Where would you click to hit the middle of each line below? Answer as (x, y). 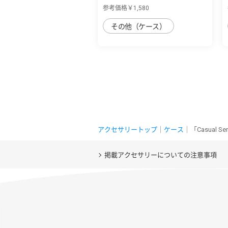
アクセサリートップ (127, 129)
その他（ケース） (139, 26)
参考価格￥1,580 (126, 8)
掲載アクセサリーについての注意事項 (160, 155)
